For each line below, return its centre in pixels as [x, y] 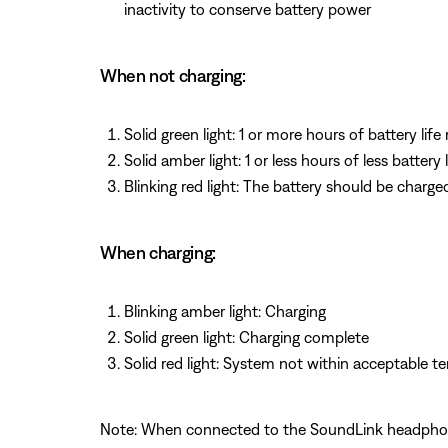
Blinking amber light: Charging [225, 310]
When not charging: [173, 75]
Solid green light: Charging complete [246, 336]
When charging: [158, 252]
